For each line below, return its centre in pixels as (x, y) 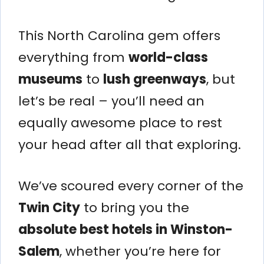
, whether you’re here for (140, 251)
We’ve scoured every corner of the (131, 186)
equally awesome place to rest (120, 123)
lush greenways (155, 79)
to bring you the (135, 207)
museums (50, 79)
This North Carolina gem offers (119, 35)
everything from (73, 57)
